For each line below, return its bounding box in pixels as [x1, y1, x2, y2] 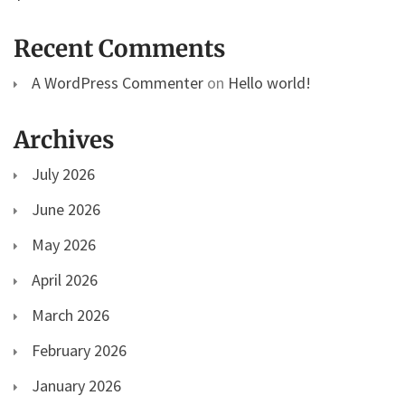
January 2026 [32, 374, 121, 396]
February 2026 [32, 339, 127, 361]
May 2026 [32, 233, 96, 255]
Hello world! [228, 71, 311, 93]
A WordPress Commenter [32, 71, 203, 93]
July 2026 [32, 163, 95, 184]
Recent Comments [14, 33, 225, 63]
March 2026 [32, 304, 109, 325]
